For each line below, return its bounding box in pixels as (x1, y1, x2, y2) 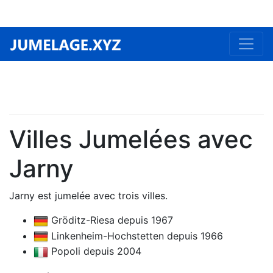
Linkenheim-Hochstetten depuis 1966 (48, 229, 223, 242)
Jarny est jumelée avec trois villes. (9, 190, 168, 202)
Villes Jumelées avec (9, 124, 253, 154)
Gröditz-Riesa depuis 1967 (48, 214, 173, 226)
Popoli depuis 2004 (48, 245, 141, 258)
